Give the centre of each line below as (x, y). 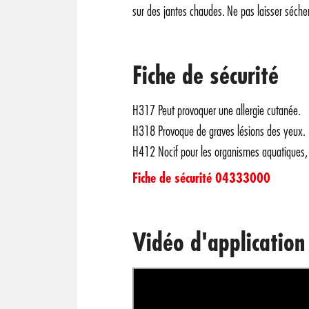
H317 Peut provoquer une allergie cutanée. (217, 111)
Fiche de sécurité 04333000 (201, 178)
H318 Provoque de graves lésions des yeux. (219, 131)
